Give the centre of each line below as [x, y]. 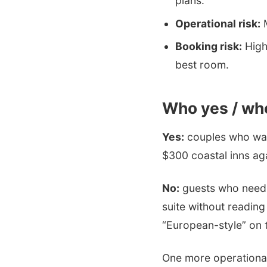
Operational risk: [218, 23]
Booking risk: [208, 46]
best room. [202, 64]
